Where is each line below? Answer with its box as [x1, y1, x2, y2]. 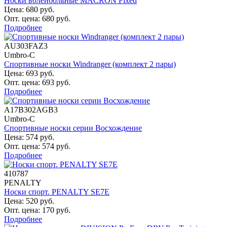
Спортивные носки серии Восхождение [4, 123, 142, 132]
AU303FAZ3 [4, 41, 48, 50]
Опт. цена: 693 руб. [4, 78, 70, 87]
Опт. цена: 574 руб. [4, 141, 70, 150]
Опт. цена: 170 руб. [4, 205, 70, 214]
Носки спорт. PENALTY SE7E [4, 187, 109, 196]
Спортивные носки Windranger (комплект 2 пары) [4, 59, 176, 68]
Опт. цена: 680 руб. [4, 14, 70, 23]
